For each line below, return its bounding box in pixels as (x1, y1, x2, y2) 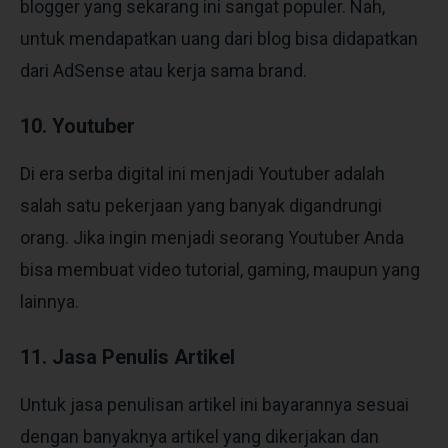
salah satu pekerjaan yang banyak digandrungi (20, 194, 382, 216)
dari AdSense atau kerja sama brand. (20, 59, 311, 81)
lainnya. (20, 290, 83, 312)
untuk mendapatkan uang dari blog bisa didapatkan (20, 27, 418, 49)
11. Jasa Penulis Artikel (20, 344, 235, 369)
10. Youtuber (20, 113, 135, 138)
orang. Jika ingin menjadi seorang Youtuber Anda (20, 226, 404, 248)
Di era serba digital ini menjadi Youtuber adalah (20, 162, 385, 184)
